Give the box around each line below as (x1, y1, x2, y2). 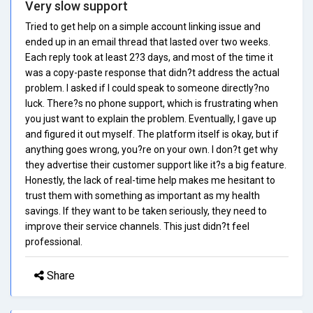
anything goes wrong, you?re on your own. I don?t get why (25, 143, 278, 155)
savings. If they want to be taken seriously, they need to (25, 205, 267, 217)
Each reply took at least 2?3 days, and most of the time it (25, 51, 273, 63)
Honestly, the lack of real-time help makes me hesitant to (25, 174, 275, 186)
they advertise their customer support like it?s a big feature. (25, 159, 286, 170)
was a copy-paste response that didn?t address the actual (25, 66, 279, 78)
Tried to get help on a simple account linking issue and (25, 20, 261, 32)
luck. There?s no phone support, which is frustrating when (25, 97, 278, 109)
